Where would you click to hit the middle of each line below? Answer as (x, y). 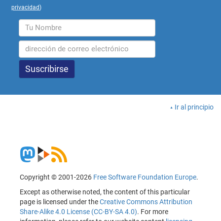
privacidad (26, 7)
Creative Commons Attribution (146, 202)
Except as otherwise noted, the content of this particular (105, 192)
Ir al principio (194, 107)
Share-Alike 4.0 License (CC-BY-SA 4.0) (78, 211)
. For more (153, 211)
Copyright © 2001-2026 (56, 177)
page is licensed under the (60, 202)
